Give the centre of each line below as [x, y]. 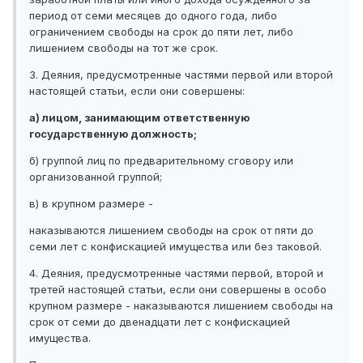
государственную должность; [113, 134]
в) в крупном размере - [91, 204]
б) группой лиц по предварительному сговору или [161, 161]
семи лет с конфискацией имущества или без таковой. [175, 247]
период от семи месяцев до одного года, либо [153, 16]
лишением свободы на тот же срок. [124, 48]
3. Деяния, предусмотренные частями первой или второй [181, 75]
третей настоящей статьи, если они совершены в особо [178, 290]
